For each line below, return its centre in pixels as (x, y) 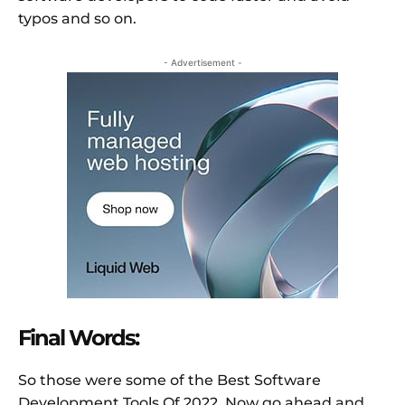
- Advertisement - (202, 62)
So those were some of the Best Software (170, 380)
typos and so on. (77, 18)
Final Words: (78, 337)
